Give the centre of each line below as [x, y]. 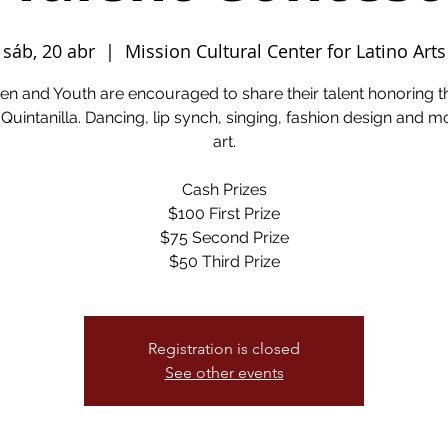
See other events [224, 372]
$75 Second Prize [224, 237]
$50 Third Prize [224, 261]
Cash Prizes [224, 189]
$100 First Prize [224, 213]
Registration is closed [224, 348]
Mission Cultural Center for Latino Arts [285, 51]
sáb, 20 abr [48, 51]
